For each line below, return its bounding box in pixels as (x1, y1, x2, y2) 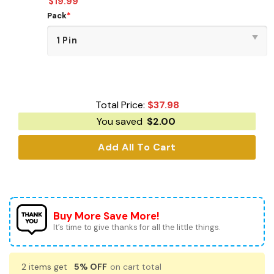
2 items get (21, 261, 70, 273)
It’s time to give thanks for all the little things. (53, 222, 221, 233)
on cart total (108, 261, 161, 273)
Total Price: (95, 98, 147, 112)
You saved (97, 115, 145, 128)
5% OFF (74, 261, 107, 273)
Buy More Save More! (53, 209, 160, 223)
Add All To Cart (98, 141, 176, 154)
